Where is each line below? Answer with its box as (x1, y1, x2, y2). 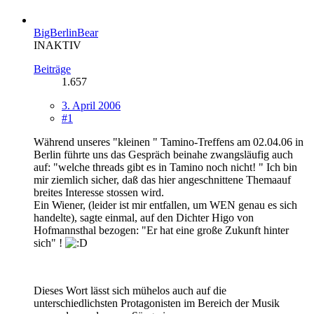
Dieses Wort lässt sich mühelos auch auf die (34, 284, 226, 296)
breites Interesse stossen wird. (34, 186, 164, 198)
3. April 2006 (62, 99, 121, 111)
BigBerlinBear (34, 26, 98, 39)
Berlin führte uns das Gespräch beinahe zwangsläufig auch (34, 148, 293, 161)
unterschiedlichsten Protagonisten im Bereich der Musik (34, 296, 280, 309)
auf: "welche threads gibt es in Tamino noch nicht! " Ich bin (34, 161, 297, 173)
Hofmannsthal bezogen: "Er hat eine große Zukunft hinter (34, 224, 289, 236)
